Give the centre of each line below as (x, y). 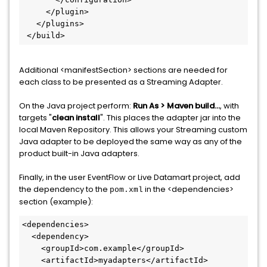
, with (229, 106)
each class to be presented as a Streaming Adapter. (121, 82)
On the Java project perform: (76, 106)
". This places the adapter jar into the (170, 118)
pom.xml (126, 190)
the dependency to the (64, 189)
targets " (35, 118)
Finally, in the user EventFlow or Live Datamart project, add (130, 177)
